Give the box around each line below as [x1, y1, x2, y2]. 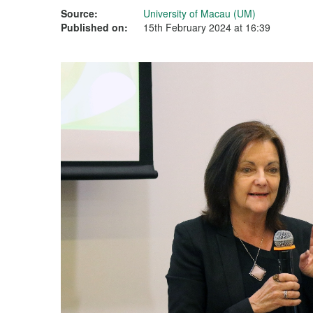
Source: [61, 6, 98, 20]
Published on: [61, 20, 128, 34]
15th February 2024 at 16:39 [143, 20, 270, 34]
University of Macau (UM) [143, 6, 256, 20]
